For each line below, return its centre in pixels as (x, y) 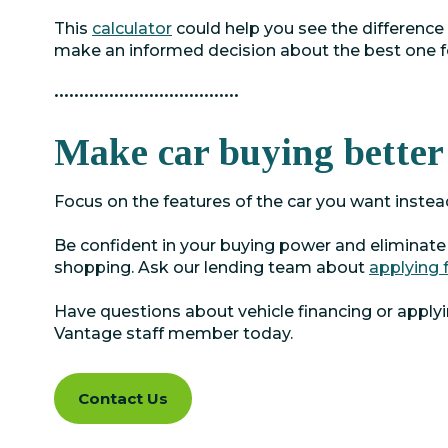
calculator (132, 28)
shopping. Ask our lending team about (211, 267)
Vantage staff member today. (173, 333)
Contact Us (123, 398)
